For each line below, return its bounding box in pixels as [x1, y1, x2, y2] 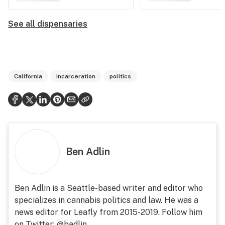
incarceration [56, 73, 95, 80]
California [14, 73, 42, 80]
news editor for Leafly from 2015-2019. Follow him [15, 207, 202, 217]
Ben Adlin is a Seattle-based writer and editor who [15, 183, 203, 193]
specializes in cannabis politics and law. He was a [15, 195, 198, 205]
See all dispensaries [8, 19, 87, 29]
